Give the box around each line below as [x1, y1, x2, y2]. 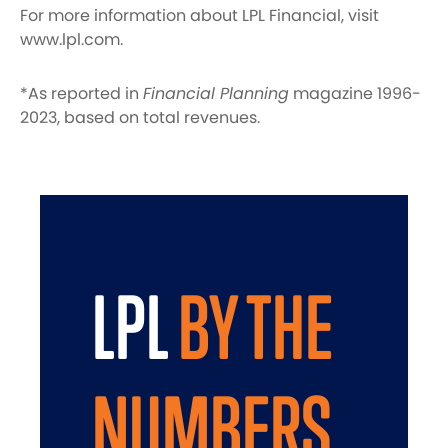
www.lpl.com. [20, 28, 123, 51]
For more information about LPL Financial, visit [20, 4, 379, 27]
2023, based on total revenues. [20, 106, 260, 129]
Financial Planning [143, 82, 289, 105]
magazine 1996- [289, 82, 421, 105]
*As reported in [20, 82, 143, 105]
